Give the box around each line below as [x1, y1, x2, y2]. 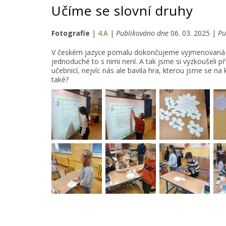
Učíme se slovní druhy [51, 1, 193, 20]
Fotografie [51, 28, 90, 38]
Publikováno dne [116, 28, 168, 38]
